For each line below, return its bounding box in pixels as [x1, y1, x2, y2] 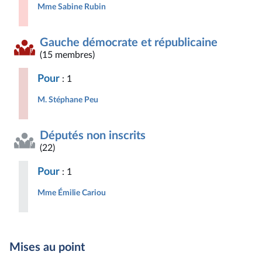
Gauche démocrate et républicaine [40, 37, 218, 49]
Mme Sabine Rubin [37, 2, 106, 11]
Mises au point [9, 242, 85, 253]
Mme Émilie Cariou [37, 188, 106, 197]
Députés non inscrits [40, 130, 146, 142]
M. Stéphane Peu [37, 95, 98, 104]
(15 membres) [40, 50, 95, 60]
